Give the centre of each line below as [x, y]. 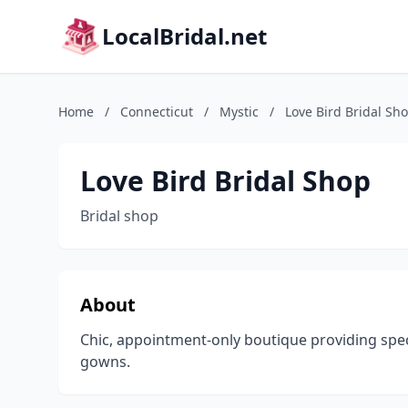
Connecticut [157, 112]
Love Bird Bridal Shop [225, 181]
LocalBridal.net [184, 36]
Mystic [239, 112]
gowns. [105, 362]
